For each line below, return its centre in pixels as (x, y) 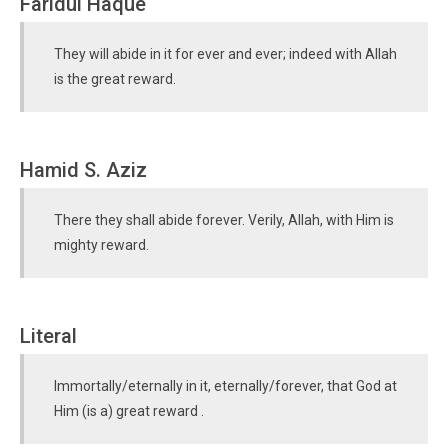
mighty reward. (101, 245)
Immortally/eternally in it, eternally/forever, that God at (225, 386)
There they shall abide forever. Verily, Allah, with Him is (224, 220)
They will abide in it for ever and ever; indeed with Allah (225, 54)
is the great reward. (115, 79)
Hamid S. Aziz (83, 170)
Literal (48, 336)
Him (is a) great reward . (129, 411)
